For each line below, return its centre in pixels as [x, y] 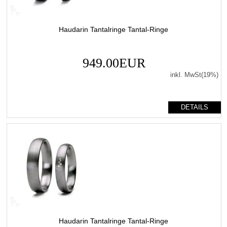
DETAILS [194, 107]
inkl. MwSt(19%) [194, 74]
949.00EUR [114, 63]
